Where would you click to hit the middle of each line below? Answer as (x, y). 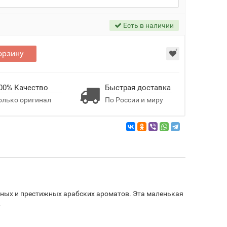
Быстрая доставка (138, 88)
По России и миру (134, 100)
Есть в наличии (147, 25)
